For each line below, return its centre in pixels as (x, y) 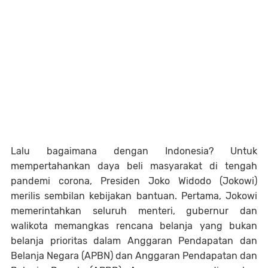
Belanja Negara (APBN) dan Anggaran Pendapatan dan (134, 255)
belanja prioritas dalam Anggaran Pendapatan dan (134, 240)
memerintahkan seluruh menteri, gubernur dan (134, 211)
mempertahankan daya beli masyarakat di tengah (134, 166)
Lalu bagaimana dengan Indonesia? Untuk (134, 151)
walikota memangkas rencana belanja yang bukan (134, 226)
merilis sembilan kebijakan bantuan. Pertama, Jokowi (134, 196)
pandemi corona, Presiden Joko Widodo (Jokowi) (134, 181)
